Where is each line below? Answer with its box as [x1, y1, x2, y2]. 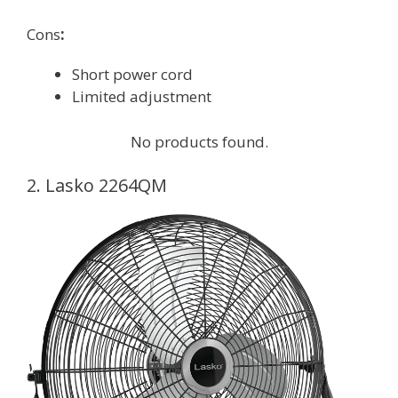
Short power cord [72, 64, 193, 84]
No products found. [130, 131, 268, 152]
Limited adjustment [72, 86, 211, 107]
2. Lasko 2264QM [27, 173, 167, 197]
